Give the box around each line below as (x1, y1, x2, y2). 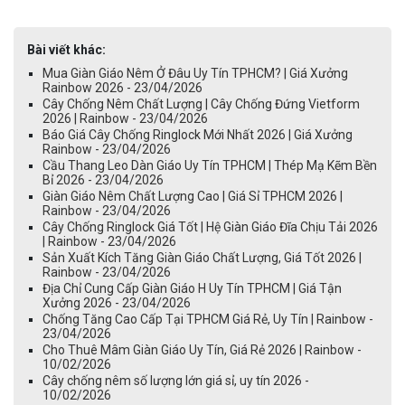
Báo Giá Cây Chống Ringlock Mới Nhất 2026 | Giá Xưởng (42, 127, 353, 142)
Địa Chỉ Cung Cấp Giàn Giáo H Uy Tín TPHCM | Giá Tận (42, 281, 342, 296)
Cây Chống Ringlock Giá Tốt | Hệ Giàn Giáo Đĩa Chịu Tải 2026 (42, 220, 378, 234)
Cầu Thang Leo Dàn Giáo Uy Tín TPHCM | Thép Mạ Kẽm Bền (42, 158, 377, 173)
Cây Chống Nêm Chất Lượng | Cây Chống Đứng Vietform (42, 97, 360, 111)
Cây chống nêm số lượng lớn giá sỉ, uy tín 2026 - (42, 373, 309, 388)
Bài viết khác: (27, 42, 106, 57)
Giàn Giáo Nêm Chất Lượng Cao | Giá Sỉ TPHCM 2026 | (42, 189, 343, 203)
